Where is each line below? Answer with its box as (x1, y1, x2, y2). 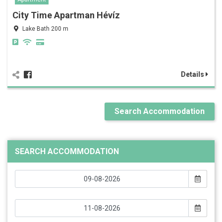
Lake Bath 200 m (22, 25, 68, 32)
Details (181, 70, 206, 78)
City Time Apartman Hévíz (12, 9, 120, 20)
